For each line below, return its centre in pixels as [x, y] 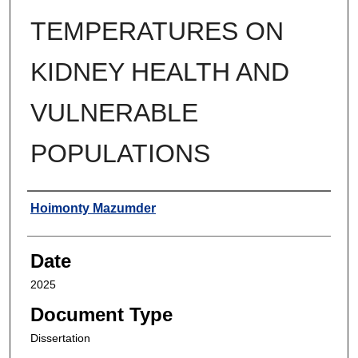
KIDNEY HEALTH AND [159, 72]
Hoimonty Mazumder [93, 208]
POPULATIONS [120, 153]
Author [55, 206]
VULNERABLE [114, 112]
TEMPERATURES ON [157, 31]
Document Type [101, 314]
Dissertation [60, 338]
